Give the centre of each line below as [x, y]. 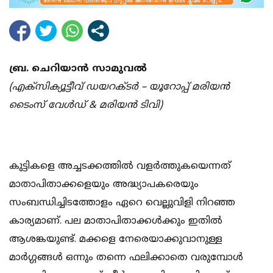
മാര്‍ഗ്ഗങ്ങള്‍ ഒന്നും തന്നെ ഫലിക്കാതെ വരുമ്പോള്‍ [126, 258]
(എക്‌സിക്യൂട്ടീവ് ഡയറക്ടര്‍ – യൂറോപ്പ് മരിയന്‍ [119, 87]
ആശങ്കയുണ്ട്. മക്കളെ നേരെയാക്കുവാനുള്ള [116, 240]
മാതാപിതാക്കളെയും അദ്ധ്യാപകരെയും [104, 185]
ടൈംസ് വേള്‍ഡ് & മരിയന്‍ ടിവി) [86, 106]
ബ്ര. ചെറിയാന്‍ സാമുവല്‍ [78, 69]
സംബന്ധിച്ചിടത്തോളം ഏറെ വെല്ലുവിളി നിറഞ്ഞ [122, 203]
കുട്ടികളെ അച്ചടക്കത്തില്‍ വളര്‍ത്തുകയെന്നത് [120, 167]
